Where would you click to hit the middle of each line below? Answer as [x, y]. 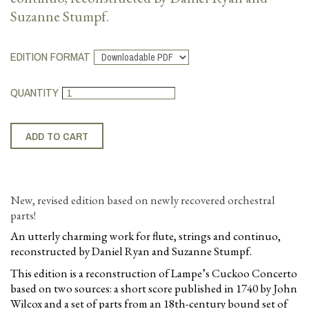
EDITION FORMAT [50, 57]
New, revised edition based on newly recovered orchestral [143, 200]
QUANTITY [34, 92]
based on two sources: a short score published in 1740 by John [154, 288]
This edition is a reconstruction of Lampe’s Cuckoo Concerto [154, 273]
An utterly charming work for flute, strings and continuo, [146, 236]
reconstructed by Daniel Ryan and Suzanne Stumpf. [131, 251]
